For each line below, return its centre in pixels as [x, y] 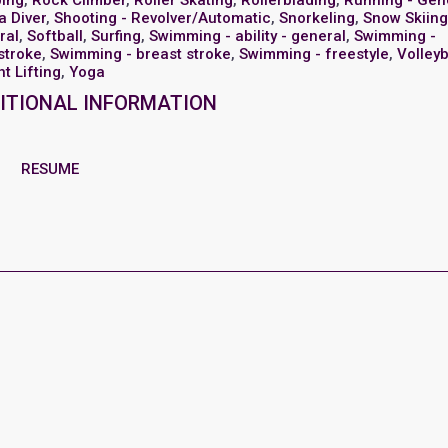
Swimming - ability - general [248, 36]
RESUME [50, 169]
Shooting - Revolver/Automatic [163, 18]
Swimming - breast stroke [141, 54]
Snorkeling [317, 18]
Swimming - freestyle [314, 54]
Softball [55, 36]
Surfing [116, 36]
